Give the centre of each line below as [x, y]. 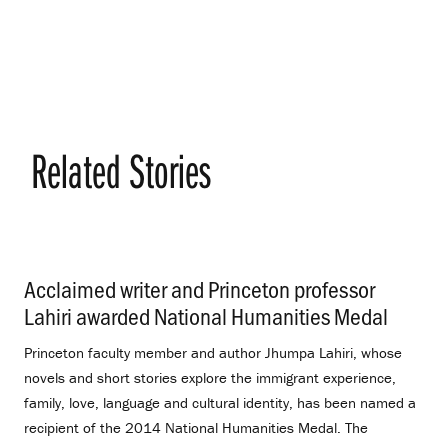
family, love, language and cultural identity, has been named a [220, 403]
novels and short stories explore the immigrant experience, [210, 378]
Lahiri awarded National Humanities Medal [206, 316]
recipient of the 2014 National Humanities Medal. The [196, 428]
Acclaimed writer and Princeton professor [199, 289]
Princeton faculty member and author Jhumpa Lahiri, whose [213, 353]
